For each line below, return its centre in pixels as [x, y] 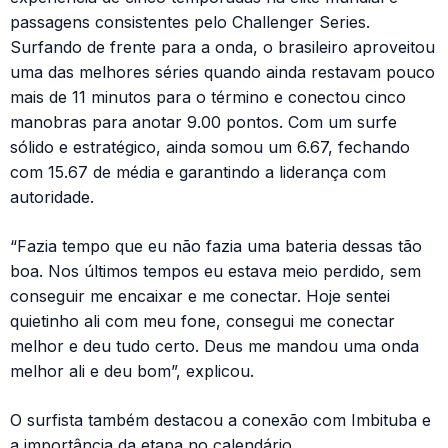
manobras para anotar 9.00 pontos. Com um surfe [203, 121]
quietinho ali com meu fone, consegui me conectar [202, 320]
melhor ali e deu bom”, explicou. [132, 370]
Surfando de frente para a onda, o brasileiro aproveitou [222, 46]
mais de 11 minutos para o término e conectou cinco [208, 96]
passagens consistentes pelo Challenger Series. [190, 21]
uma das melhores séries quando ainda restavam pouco [222, 71]
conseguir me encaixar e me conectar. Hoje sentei [200, 295]
